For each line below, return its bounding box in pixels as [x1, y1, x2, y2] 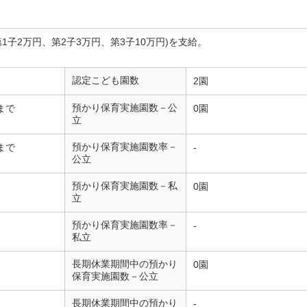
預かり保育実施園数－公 [72, 102, 177, 113]
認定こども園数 [72, 75, 139, 86]
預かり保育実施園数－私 [72, 180, 177, 191]
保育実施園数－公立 [72, 271, 158, 282]
